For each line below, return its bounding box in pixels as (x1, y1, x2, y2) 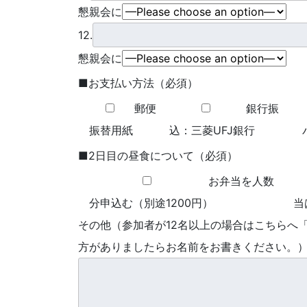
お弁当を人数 (208, 173, 275, 188)
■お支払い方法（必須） (78, 76, 198, 90)
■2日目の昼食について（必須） (78, 149, 238, 163)
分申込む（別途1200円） (89, 195, 213, 210)
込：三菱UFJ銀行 (169, 123, 255, 138)
